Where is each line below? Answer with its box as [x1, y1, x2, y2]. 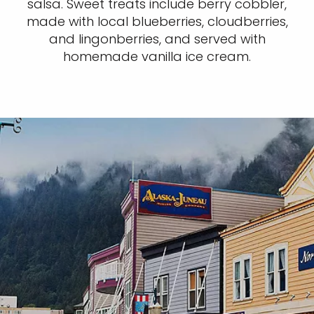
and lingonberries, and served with [48, 30, 266, 48]
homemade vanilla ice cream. [63, 48, 251, 66]
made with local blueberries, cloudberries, [26, 13, 288, 31]
